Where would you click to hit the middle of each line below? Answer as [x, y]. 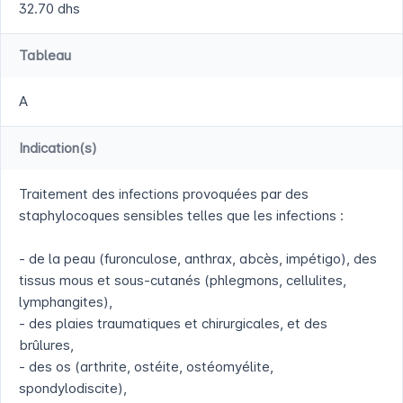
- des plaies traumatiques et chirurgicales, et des [173, 324]
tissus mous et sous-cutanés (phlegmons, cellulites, [183, 281]
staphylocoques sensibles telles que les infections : [181, 216]
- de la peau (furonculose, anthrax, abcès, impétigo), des [198, 259]
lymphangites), [66, 302]
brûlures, [46, 345]
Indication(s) [58, 148]
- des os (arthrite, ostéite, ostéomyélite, [146, 367]
